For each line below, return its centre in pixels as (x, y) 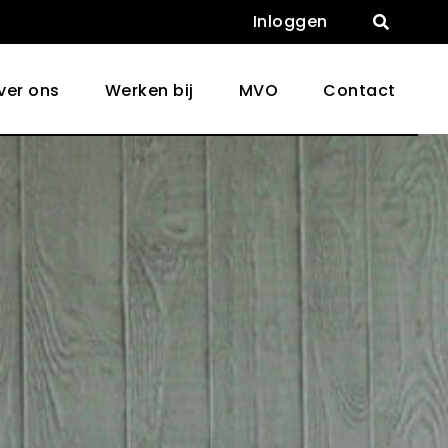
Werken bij (149, 90)
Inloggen (290, 21)
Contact (359, 90)
